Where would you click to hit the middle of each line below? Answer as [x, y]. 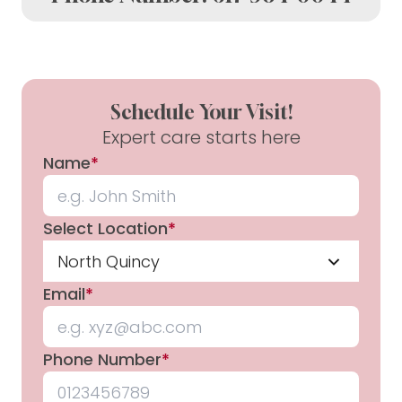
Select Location [105, 229]
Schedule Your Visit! [201, 113]
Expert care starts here [201, 138]
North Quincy [109, 261]
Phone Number [102, 360]
